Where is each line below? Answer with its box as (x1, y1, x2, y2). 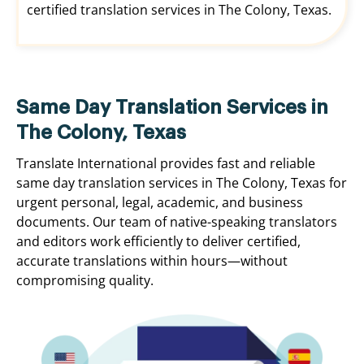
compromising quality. (16, 271, 154, 290)
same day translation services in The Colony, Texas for (16, 174, 347, 193)
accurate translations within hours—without (16, 252, 288, 271)
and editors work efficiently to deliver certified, (16, 232, 301, 251)
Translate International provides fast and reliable (16, 154, 315, 173)
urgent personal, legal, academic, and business (16, 193, 303, 212)
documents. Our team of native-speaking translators (16, 213, 337, 232)
